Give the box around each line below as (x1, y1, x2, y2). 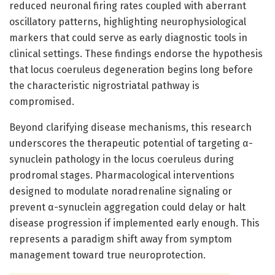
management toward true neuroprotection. (9, 249, 206, 261)
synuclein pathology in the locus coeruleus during (9, 153, 234, 165)
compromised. (9, 95, 74, 107)
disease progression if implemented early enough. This (9, 217, 260, 229)
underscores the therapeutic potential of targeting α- (9, 137, 253, 149)
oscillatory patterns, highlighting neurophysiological (9, 15, 246, 28)
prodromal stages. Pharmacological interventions (9, 169, 234, 181)
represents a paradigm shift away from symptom (9, 233, 232, 245)
